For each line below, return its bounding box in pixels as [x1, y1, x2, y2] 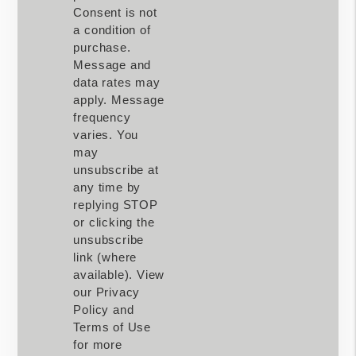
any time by [73, 180, 141, 194]
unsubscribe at [73, 162, 159, 176]
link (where [73, 250, 137, 264]
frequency [73, 110, 131, 124]
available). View [73, 267, 165, 281]
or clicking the [73, 215, 155, 229]
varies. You [73, 127, 139, 141]
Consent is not [73, 5, 157, 19]
